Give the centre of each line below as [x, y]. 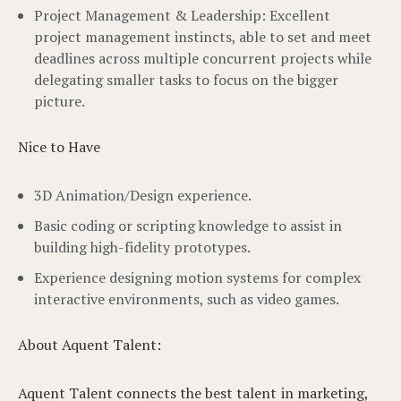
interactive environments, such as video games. [187, 299]
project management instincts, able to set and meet [203, 37]
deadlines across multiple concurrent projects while [203, 58]
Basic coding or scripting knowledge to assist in [188, 226]
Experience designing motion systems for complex [197, 277]
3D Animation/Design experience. [143, 195]
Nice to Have [60, 147]
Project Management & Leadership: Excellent [182, 15]
